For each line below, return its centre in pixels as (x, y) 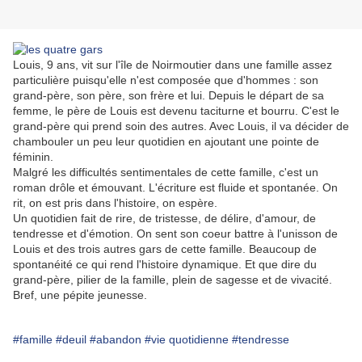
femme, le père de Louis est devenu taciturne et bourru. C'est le (176, 111)
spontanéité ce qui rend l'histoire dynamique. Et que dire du (165, 265)
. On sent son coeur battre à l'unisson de (234, 234)
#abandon (116, 340)
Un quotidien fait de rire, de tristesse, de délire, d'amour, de (164, 219)
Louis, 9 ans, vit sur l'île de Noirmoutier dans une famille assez (173, 65)
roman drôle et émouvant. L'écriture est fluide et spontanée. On (175, 188)
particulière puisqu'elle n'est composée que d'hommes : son (166, 80)
